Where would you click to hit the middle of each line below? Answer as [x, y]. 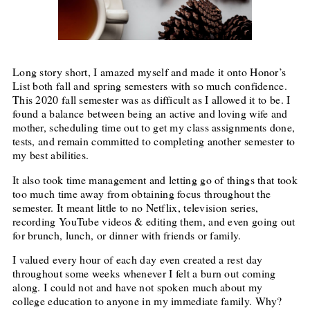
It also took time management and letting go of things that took [155, 179]
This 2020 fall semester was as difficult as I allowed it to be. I [151, 99]
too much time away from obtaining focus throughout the [142, 193]
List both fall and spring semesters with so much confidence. [149, 85]
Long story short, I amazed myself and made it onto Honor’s [149, 71]
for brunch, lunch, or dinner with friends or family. [127, 235]
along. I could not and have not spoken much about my [137, 287]
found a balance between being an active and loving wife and [150, 113]
